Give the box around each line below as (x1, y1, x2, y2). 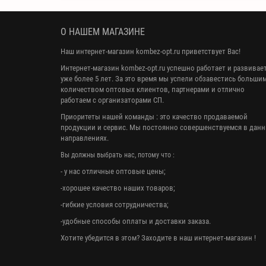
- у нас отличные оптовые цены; (61, 167, 166, 176)
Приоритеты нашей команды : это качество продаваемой (61, 112, 248, 122)
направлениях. (61, 134, 110, 143)
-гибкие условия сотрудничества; (61, 200, 169, 210)
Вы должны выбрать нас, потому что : (61, 151, 176, 160)
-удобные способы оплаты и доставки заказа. (61, 217, 211, 226)
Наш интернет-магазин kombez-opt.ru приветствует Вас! (61, 47, 242, 56)
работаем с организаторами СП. (61, 96, 164, 105)
